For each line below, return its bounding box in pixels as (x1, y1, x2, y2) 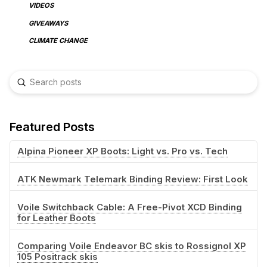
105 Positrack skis (17, 251, 98, 263)
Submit (20, 76, 47, 87)
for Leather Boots (17, 212, 96, 224)
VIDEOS (28, 1, 54, 10)
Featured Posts (10, 119, 95, 134)
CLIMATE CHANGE (28, 36, 88, 45)
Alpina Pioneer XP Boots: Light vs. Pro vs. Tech (17, 145, 228, 157)
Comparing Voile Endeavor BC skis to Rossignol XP (17, 240, 246, 252)
